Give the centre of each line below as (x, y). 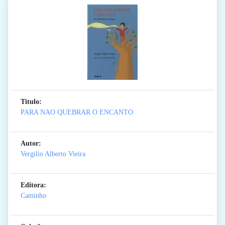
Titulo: (31, 102)
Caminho (33, 196)
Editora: (33, 185)
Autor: (31, 144)
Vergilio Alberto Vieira (53, 154)
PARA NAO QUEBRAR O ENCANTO (77, 113)
